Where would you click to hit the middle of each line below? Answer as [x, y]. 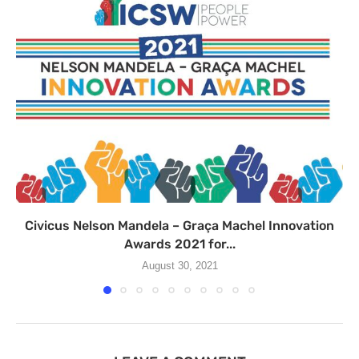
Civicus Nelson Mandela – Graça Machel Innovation [179, 225]
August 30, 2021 [179, 265]
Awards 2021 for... [179, 244]
